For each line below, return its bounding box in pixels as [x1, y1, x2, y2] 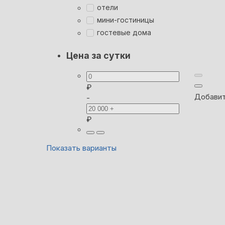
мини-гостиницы [97, 16, 154, 25]
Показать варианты [46, 143, 117, 153]
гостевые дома [97, 28, 151, 37]
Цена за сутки [66, 50, 131, 61]
